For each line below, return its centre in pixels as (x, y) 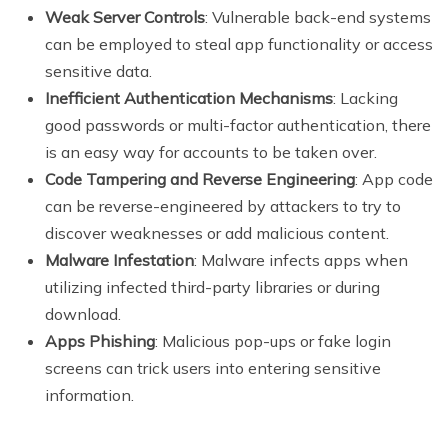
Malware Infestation (119, 259)
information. (89, 394)
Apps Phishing (100, 340)
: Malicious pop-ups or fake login (273, 340)
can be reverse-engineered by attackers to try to (223, 205)
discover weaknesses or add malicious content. (217, 232)
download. (83, 313)
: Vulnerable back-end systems (318, 16)
